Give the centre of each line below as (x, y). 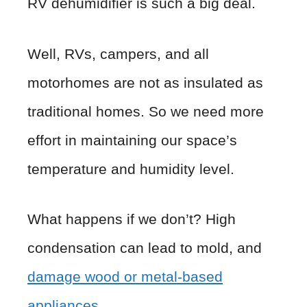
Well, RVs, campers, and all (118, 53)
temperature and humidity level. (131, 169)
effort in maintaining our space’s (132, 140)
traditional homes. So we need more (146, 111)
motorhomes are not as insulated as (145, 82)
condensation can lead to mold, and (145, 248)
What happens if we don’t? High (132, 219)
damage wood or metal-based (125, 277)
